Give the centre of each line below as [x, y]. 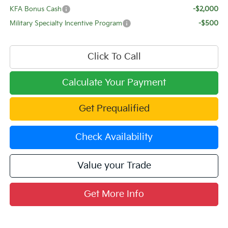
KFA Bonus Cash [36, 9]
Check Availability [114, 137]
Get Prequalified [114, 109]
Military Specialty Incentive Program [66, 24]
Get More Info [114, 194]
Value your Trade [114, 166]
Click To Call [114, 57]
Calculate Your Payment [114, 83]
